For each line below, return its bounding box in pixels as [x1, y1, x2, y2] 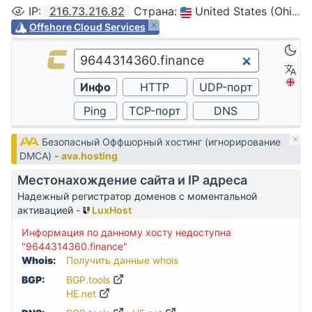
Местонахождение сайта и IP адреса [17, 173, 247, 187]
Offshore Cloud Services [29, 21, 146, 33]
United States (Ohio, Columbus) [195, 4, 292, 18]
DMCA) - [19, 150, 61, 162]
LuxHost [90, 204, 132, 216]
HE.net [66, 288, 99, 299]
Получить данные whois [66, 254, 178, 266]
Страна [134, 4, 174, 18]
